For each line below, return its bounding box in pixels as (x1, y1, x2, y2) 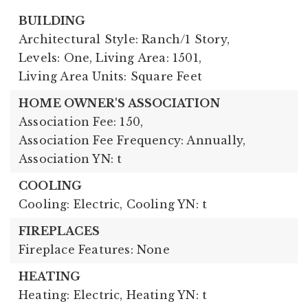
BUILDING (19, 13, 86, 27)
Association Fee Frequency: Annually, (19, 133, 246, 147)
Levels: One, (19, 50, 93, 65)
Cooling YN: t (126, 197, 208, 211)
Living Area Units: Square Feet (19, 69, 202, 83)
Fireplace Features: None (19, 242, 170, 256)
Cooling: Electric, (19, 197, 123, 211)
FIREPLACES (19, 223, 100, 238)
